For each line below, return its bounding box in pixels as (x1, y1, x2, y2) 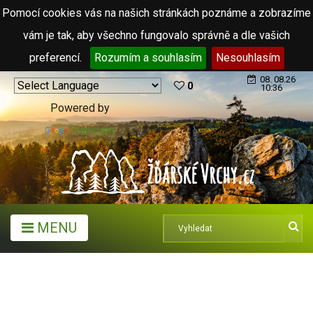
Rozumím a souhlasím (94, 51, 202, 64)
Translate (71, 124, 115, 137)
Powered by (50, 101, 110, 115)
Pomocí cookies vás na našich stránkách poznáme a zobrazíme (2, 6, 311, 20)
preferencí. (29, 51, 85, 64)
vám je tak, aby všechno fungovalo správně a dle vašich (23, 29, 290, 42)
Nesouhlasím (215, 51, 280, 64)
